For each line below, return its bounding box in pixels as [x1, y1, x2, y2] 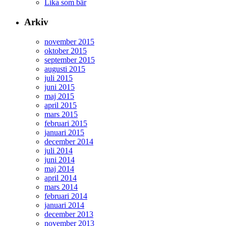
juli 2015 [44, 73, 73, 82]
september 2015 [44, 55, 95, 64]
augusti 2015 [44, 64, 85, 73]
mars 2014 [44, 182, 78, 191]
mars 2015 [44, 109, 78, 119]
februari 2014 [44, 191, 87, 200]
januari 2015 [44, 128, 84, 137]
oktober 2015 [44, 46, 87, 55]
